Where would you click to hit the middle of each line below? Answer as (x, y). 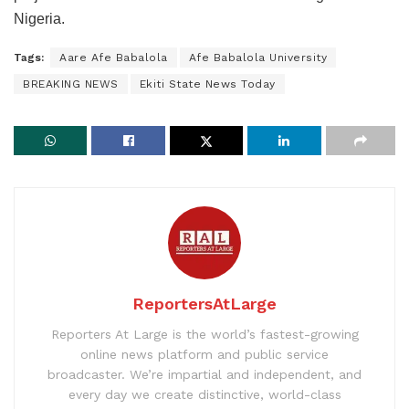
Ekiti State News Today (207, 84)
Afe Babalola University (257, 57)
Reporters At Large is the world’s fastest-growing (204, 334)
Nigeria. (39, 18)
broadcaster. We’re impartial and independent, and (204, 374)
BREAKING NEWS (71, 84)
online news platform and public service (204, 354)
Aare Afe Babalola (114, 57)
